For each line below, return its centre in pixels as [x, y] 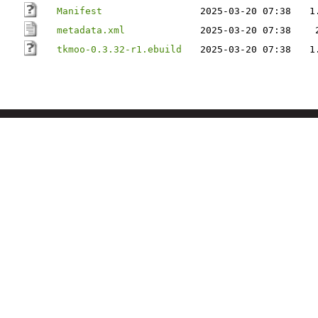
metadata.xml [91, 30]
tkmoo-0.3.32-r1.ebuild [119, 49]
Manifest [79, 11]
